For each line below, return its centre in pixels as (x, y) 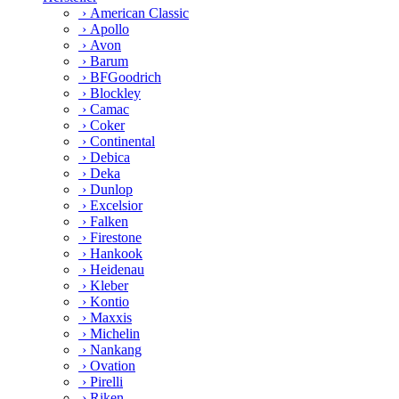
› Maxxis (105, 317)
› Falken (103, 221)
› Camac (104, 109)
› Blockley (110, 93)
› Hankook (110, 253)
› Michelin (109, 333)
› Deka (99, 173)
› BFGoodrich (120, 77)
